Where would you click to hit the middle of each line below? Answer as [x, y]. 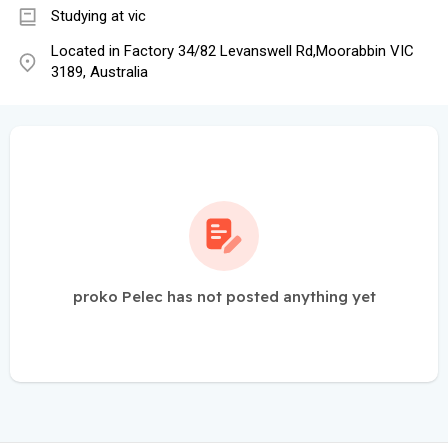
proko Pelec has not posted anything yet [224, 297]
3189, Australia [99, 72]
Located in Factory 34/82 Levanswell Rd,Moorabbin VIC [232, 51]
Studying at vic [98, 16]
